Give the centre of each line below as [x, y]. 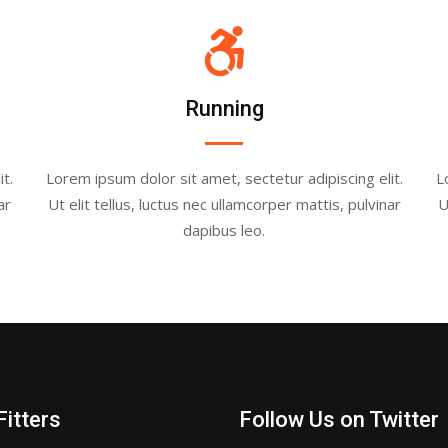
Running [224, 108]
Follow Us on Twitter [339, 419]
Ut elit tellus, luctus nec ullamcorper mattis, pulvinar [224, 204]
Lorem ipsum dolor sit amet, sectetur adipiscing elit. [224, 178]
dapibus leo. [224, 230]
